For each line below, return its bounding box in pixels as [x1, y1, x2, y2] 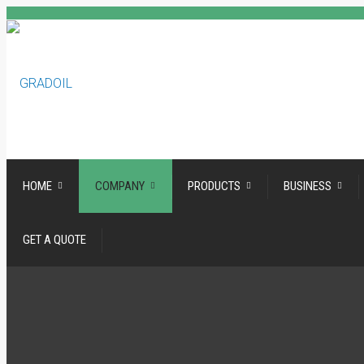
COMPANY [95, 179, 145, 193]
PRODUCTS [188, 179, 240, 193]
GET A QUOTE [23, 232, 86, 247]
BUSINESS [284, 179, 331, 193]
